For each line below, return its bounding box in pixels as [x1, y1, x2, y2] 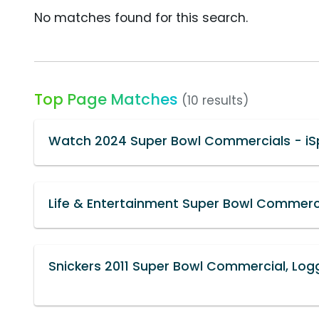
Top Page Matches [34, 88, 178, 110]
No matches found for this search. [34, 9, 248, 26]
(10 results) [182, 91, 249, 109]
